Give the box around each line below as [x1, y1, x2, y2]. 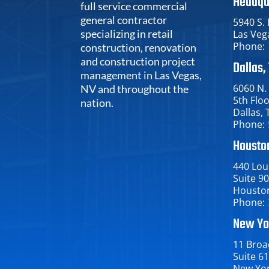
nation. [80, 96, 114, 110]
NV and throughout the [80, 82, 189, 96]
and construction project [80, 55, 196, 68]
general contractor [80, 13, 168, 27]
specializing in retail [80, 27, 174, 41]
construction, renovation [80, 41, 197, 55]
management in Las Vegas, [80, 68, 202, 82]
